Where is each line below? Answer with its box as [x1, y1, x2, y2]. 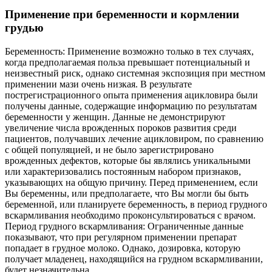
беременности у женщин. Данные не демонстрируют [5, 111, 225, 122]
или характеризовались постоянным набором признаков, [5, 166, 241, 177]
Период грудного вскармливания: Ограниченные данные [5, 220, 243, 231]
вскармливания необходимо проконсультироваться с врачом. [5, 209, 256, 220]
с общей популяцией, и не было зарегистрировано [5, 144, 214, 155]
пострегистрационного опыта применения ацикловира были [5, 89, 258, 100]
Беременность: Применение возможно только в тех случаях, [5, 46, 254, 56]
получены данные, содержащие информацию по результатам [5, 100, 257, 111]
